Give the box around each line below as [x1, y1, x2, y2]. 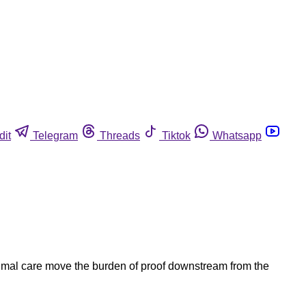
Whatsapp [212, 129, 262, 141]
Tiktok [162, 129, 191, 141]
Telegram [33, 129, 78, 141]
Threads [100, 129, 140, 141]
